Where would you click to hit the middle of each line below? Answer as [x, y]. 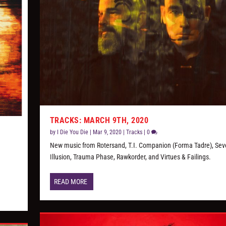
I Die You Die [72, 132]
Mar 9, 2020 [107, 132]
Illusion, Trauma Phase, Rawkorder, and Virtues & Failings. [130, 157]
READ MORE [70, 182]
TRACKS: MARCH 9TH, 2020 [99, 121]
